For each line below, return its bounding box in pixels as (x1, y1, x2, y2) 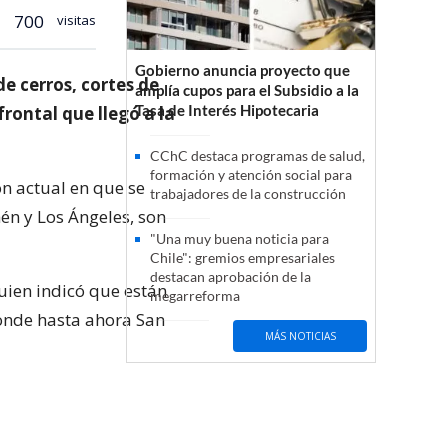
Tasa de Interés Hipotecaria (135, 101, 319, 120)
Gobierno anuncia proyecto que (135, 61, 350, 80)
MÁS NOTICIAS (264, 328, 336, 343)
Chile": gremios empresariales (150, 249, 335, 267)
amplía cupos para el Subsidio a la (135, 81, 359, 100)
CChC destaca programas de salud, (150, 147, 365, 165)
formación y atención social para (150, 166, 352, 184)
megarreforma (150, 287, 240, 305)
